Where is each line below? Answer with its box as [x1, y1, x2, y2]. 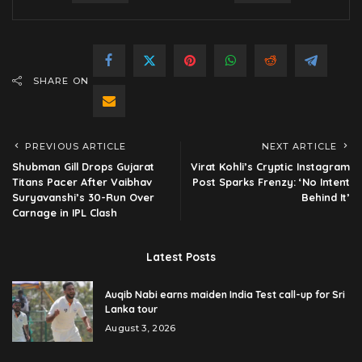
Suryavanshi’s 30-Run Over [12, 191, 154, 204]
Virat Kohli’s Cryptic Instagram [191, 160, 350, 174]
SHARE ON [33, 75, 89, 87]
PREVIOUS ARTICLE [25, 141, 127, 153]
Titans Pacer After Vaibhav [12, 175, 152, 189]
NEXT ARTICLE [261, 141, 337, 153]
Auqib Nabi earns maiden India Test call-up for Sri [105, 288, 345, 301]
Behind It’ [301, 191, 350, 204]
